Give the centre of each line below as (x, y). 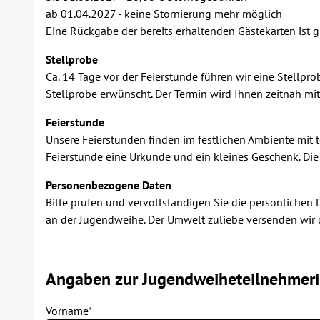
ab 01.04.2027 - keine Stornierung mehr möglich (164, 14)
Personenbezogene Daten (109, 185)
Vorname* (69, 311)
